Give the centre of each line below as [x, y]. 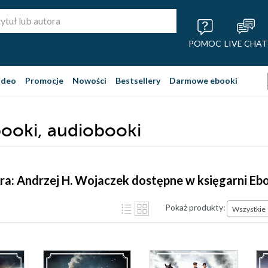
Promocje [44, 80]
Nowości [89, 80]
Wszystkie [249, 209]
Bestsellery [138, 80]
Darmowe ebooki [203, 80]
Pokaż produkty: [195, 207]
